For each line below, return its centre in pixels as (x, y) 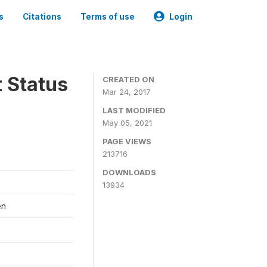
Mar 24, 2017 (127, 92)
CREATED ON (128, 79)
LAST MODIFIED (134, 110)
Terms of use (108, 17)
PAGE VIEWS (127, 141)
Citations (42, 17)
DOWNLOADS (129, 172)
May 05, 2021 (127, 123)
